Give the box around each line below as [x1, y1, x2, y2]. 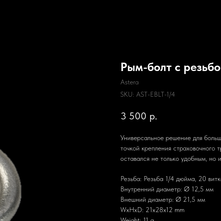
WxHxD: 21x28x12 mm [120, 206, 184, 214]
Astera [120, 78, 139, 86]
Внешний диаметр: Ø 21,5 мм [120, 195, 205, 204]
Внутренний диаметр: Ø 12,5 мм [120, 185, 214, 193]
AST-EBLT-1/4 [136, 90, 175, 98]
